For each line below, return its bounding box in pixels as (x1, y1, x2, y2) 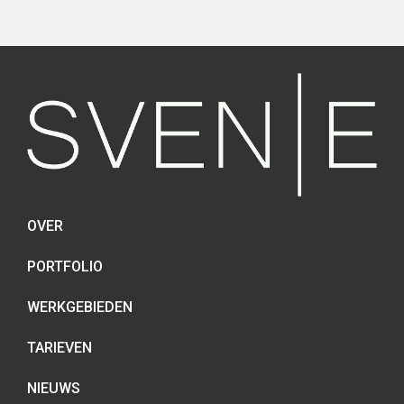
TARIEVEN (27, 338, 92, 356)
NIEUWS (27, 379, 80, 397)
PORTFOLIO (27, 257, 103, 275)
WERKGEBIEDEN (27, 298, 133, 316)
